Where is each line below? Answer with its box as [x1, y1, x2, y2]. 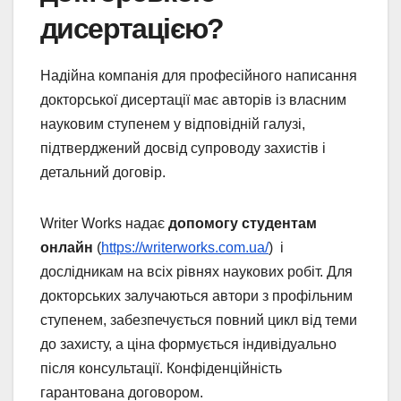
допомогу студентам [168, 216, 317, 232]
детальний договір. [40, 165, 166, 181]
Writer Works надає [40, 216, 168, 232]
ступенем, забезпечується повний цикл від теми [40, 312, 357, 328]
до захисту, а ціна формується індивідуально [40, 337, 337, 353]
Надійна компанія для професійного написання [40, 68, 357, 84]
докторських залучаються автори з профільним [40, 288, 353, 304]
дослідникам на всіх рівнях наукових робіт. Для [40, 264, 353, 280]
